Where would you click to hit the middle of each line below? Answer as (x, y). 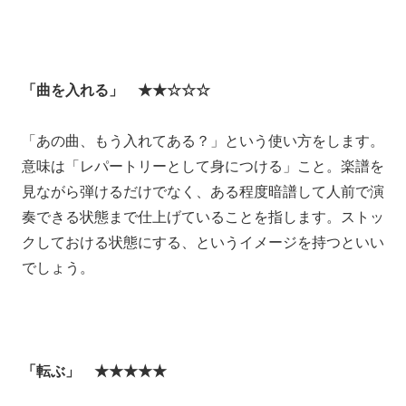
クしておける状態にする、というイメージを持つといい (203, 243)
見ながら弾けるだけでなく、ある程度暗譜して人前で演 (203, 192)
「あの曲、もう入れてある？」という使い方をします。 (203, 141)
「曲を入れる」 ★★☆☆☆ (116, 90)
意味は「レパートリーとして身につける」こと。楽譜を (203, 167)
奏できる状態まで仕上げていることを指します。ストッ (203, 217)
